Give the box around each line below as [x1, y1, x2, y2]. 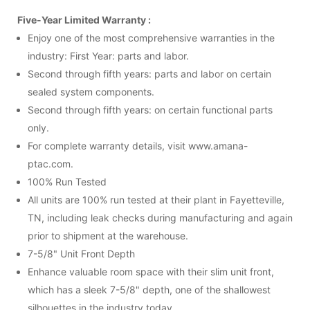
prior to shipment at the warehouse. [28, 229, 188, 241]
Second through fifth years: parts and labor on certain [28, 67, 271, 80]
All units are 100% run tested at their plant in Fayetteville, [28, 193, 284, 206]
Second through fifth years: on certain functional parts [28, 103, 273, 116]
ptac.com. [28, 157, 73, 170]
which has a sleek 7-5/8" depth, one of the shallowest [28, 283, 271, 295]
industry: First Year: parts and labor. [28, 49, 189, 62]
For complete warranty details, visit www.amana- [28, 139, 248, 152]
